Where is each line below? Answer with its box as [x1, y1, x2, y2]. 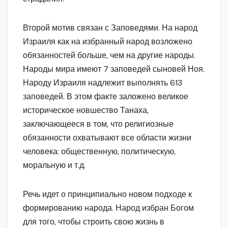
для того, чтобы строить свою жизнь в [23, 216, 164, 227]
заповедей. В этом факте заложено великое [23, 91, 188, 102]
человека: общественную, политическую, [23, 146, 176, 157]
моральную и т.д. [23, 159, 85, 170]
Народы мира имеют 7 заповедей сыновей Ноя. [23, 63, 205, 74]
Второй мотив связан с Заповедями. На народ [23, 22, 197, 33]
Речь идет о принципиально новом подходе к [23, 188, 192, 199]
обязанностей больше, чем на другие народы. [23, 49, 195, 61]
